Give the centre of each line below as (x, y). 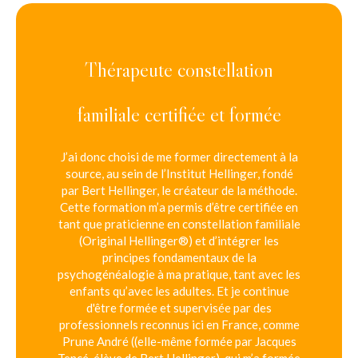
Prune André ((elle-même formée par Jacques (179, 341)
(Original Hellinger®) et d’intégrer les (179, 240)
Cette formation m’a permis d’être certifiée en (179, 207)
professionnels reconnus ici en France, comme (179, 324)
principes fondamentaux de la (179, 257)
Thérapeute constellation (179, 69)
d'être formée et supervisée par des (179, 307)
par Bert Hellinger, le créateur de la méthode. (179, 190)
